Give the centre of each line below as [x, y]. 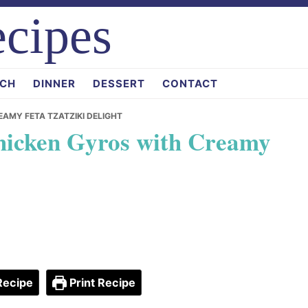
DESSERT [119, 84]
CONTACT [190, 84]
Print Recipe [101, 283]
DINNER [54, 84]
